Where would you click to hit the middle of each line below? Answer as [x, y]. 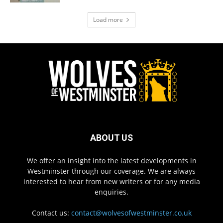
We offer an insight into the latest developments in [111, 161]
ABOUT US [111, 138]
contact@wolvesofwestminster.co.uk [131, 213]
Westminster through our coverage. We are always [111, 171]
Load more [108, 20]
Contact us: [51, 213]
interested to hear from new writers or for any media [111, 182]
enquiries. [111, 192]
